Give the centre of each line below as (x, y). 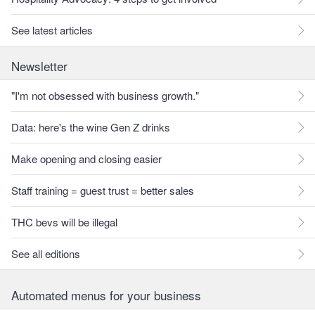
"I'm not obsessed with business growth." (105, 95)
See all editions (46, 253)
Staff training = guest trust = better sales (103, 190)
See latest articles (52, 30)
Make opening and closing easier (86, 159)
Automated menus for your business (106, 295)
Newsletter (39, 66)
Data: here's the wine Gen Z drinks (91, 127)
